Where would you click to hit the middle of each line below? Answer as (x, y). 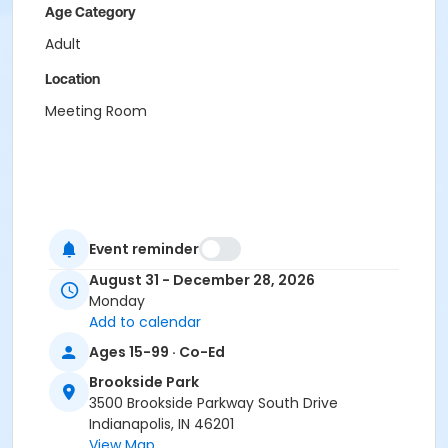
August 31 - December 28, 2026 (202, 280)
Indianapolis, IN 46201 (161, 424)
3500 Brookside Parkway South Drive (213, 403)
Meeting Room (96, 111)
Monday (117, 301)
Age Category (90, 12)
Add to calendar (145, 322)
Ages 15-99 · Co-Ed (157, 351)
